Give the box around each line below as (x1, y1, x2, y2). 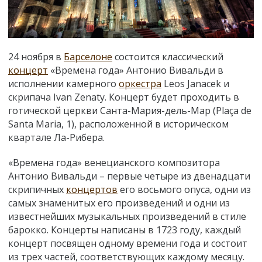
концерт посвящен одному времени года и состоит (8, 237, 247, 250)
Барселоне (64, 50, 112, 63)
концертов (66, 183, 118, 196)
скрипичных (8, 183, 66, 196)
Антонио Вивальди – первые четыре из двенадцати (8, 170, 250, 183)
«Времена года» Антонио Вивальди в (48, 63, 223, 77)
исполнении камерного (8, 77, 119, 90)
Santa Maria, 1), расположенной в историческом (8, 117, 229, 130)
